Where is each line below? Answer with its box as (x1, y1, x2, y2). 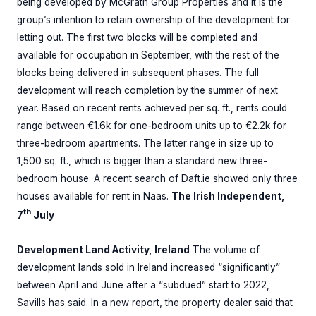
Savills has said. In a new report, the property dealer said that (17, 297, 293, 309)
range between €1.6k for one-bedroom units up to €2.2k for (17, 119, 286, 131)
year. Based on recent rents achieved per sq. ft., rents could (17, 102, 287, 114)
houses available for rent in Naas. (17, 190, 171, 202)
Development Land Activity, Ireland (17, 244, 190, 256)
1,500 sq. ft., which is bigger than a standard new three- (17, 154, 267, 166)
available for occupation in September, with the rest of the (17, 49, 279, 61)
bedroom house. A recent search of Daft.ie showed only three (17, 172, 298, 184)
